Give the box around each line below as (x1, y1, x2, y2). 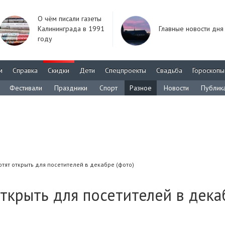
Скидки (48, 66, 69, 75)
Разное (130, 83, 152, 92)
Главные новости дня (159, 24, 223, 33)
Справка (13, 66, 38, 75)
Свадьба (156, 66, 182, 75)
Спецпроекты (105, 66, 146, 75)
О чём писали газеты (38, 14, 101, 23)
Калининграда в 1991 (38, 24, 104, 33)
